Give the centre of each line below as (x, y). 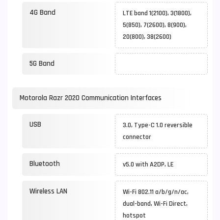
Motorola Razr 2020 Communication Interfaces (91, 98)
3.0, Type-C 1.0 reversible (158, 125)
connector (138, 137)
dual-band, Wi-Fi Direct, (155, 204)
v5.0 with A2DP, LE (150, 165)
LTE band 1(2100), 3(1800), (157, 13)
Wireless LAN (48, 191)
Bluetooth (45, 164)
